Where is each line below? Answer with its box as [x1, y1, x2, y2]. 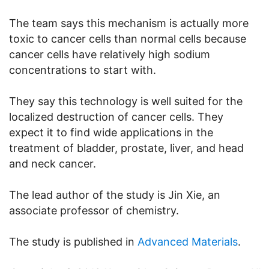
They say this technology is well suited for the [9, 94, 243, 107]
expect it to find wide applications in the [9, 125, 213, 139]
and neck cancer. [9, 157, 96, 170]
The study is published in [9, 235, 138, 248]
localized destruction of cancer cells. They [9, 110, 223, 123]
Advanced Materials [138, 235, 238, 248]
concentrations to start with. [9, 63, 156, 76]
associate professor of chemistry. [9, 204, 179, 217]
